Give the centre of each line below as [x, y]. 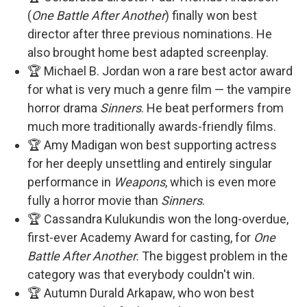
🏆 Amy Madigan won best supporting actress [152, 145]
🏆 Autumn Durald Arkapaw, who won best [141, 293]
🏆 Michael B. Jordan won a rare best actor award [160, 71]
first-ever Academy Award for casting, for [140, 237]
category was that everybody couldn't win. [141, 274]
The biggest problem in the [213, 256]
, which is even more [221, 182]
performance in [71, 182]
